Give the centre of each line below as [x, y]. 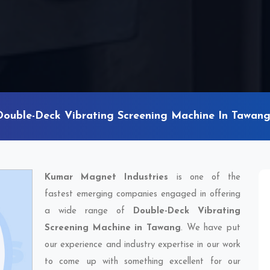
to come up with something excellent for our [143, 262]
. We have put [211, 228]
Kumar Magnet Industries [107, 177]
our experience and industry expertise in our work [143, 245]
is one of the [205, 177]
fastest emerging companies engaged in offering [143, 194]
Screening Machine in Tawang [113, 228]
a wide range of [89, 211]
